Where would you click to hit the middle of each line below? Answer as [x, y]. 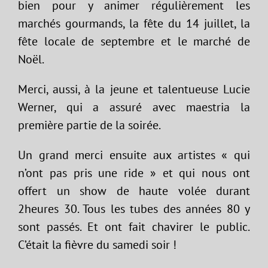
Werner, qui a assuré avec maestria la [134, 107]
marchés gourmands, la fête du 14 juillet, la [134, 23]
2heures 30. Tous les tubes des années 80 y [134, 209]
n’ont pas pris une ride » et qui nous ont [134, 173]
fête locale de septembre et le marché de [134, 41]
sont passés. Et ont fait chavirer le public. [134, 227]
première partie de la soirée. [89, 125]
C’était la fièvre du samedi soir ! [97, 245]
